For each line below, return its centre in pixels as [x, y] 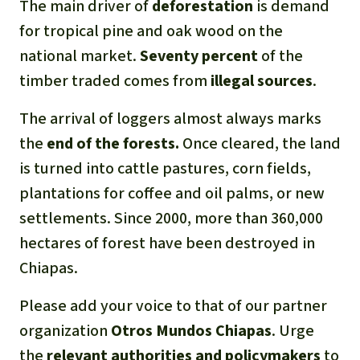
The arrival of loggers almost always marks [170, 118]
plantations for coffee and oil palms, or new [172, 193]
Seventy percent [199, 55]
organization [65, 330]
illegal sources [262, 80]
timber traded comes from [115, 80]
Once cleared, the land [260, 143]
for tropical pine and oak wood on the [151, 31]
